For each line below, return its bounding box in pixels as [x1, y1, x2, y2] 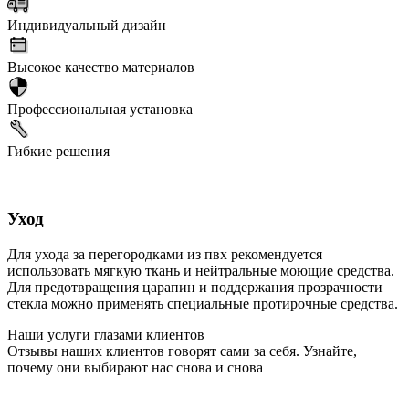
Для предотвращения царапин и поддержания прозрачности [7, 279, 383, 295]
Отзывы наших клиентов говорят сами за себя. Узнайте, [7, 343, 357, 359]
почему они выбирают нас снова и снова [7, 360, 263, 375]
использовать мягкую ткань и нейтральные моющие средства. [7, 263, 394, 278]
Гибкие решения [7, 142, 110, 159]
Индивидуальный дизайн [7, 16, 166, 33]
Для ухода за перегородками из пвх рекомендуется [7, 246, 322, 262]
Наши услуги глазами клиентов [7, 327, 204, 342]
